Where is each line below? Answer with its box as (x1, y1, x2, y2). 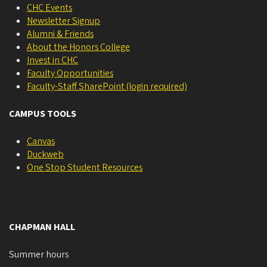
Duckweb (27, 147, 64, 161)
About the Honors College (27, 40, 130, 54)
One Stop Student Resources (27, 160, 142, 174)
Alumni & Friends (27, 27, 94, 41)
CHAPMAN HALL (9, 220, 75, 234)
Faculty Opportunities (27, 66, 113, 80)
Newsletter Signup (27, 14, 100, 27)
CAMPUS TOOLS (9, 107, 76, 120)
